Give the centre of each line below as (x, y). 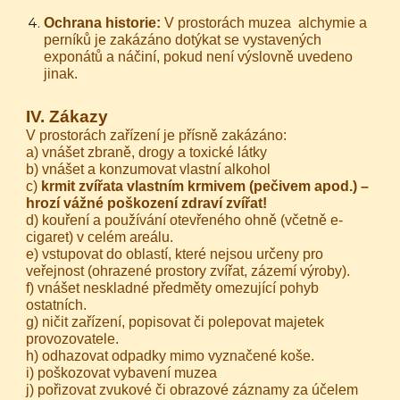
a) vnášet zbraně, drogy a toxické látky (147, 152)
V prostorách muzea (228, 23)
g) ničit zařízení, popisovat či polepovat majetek (175, 322)
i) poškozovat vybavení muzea (124, 373)
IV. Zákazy (67, 117)
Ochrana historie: (103, 23)
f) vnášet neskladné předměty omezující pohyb (173, 288)
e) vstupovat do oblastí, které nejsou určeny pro (175, 254)
